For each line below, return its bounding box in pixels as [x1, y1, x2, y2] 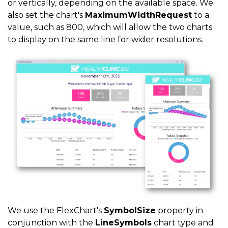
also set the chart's [8, 10, 85, 20]
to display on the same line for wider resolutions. [8, 34, 203, 44]
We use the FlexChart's [8, 205, 104, 215]
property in [156, 205, 203, 215]
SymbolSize [104, 205, 156, 215]
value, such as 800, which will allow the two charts [8, 22, 212, 32]
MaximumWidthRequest [85, 10, 192, 20]
